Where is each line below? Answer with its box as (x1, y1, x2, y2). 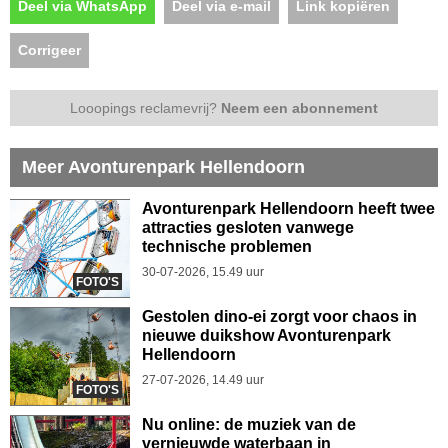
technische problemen (142, 238, 312, 255)
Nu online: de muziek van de (142, 416, 356, 433)
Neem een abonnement (221, 100, 378, 116)
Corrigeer (18, 42, 81, 58)
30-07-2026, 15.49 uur (142, 265, 264, 279)
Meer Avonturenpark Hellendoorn (22, 157, 305, 177)
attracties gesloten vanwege (142, 219, 354, 236)
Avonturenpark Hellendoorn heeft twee (142, 200, 435, 217)
